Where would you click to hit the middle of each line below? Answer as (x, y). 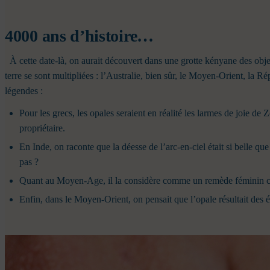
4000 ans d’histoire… (81, 36)
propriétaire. (42, 128)
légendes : (25, 91)
